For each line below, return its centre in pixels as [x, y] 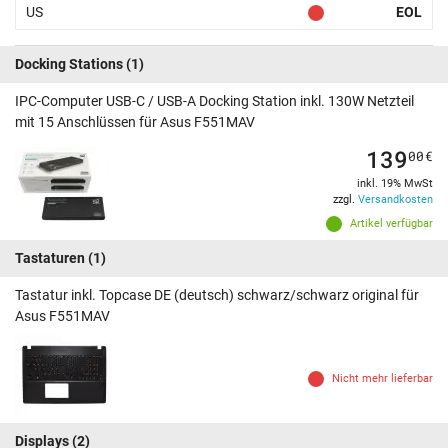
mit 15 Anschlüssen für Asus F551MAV [135, 122]
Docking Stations [69, 64]
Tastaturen [50, 258]
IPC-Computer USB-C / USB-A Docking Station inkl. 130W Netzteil [214, 101]
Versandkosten [395, 200]
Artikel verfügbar [391, 224]
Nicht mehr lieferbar [382, 379]
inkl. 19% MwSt [395, 184]
